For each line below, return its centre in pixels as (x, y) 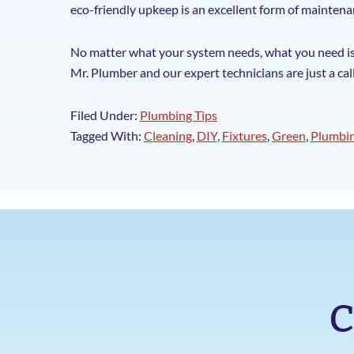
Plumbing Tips (178, 115)
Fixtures (244, 136)
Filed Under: (105, 115)
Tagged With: (107, 136)
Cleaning (168, 136)
